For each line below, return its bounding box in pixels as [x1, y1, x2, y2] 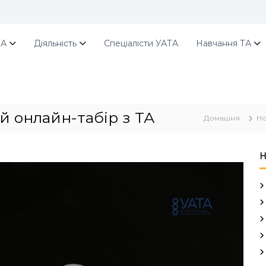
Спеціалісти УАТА [104, 38, 178, 49]
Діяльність [34, 38, 77, 49]
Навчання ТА [196, 38, 251, 49]
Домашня [204, 113, 240, 122]
